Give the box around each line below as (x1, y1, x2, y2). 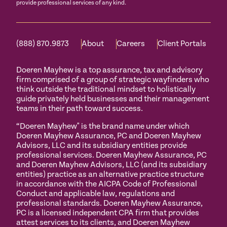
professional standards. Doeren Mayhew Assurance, (16, 199, 203, 209)
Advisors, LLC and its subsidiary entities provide (16, 141, 187, 151)
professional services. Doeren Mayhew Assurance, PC (16, 150, 207, 161)
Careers (117, 39, 145, 49)
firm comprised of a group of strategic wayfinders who (16, 75, 209, 85)
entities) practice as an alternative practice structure (16, 170, 204, 180)
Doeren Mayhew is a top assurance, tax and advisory (16, 65, 203, 75)
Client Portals (158, 39, 206, 49)
